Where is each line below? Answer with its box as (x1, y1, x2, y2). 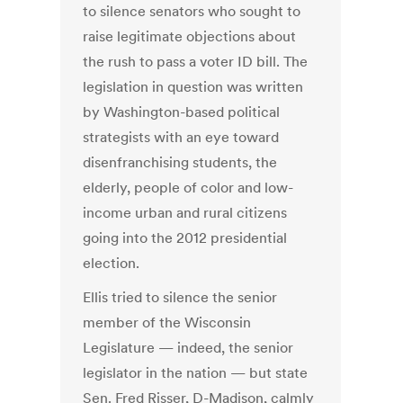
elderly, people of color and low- (83, 178, 294, 197)
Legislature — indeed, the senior (83, 338, 294, 357)
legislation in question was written (83, 77, 304, 96)
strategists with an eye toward (83, 128, 280, 147)
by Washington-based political (83, 103, 281, 121)
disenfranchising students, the (83, 153, 278, 172)
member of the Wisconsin (83, 313, 252, 332)
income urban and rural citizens (83, 203, 288, 222)
